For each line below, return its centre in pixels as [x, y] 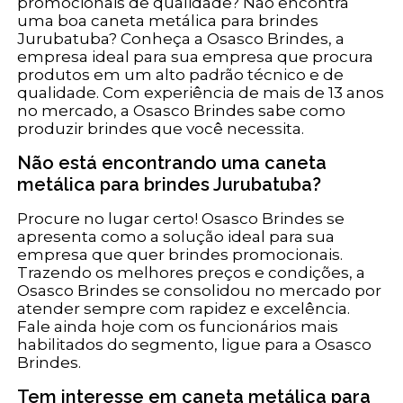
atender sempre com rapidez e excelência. [184, 309]
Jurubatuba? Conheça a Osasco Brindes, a [181, 39]
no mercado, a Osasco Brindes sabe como [182, 111]
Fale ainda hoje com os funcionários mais [178, 327]
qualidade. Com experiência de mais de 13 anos [201, 93]
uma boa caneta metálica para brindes [168, 21]
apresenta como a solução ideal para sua [176, 237]
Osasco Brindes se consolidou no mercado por [200, 291]
